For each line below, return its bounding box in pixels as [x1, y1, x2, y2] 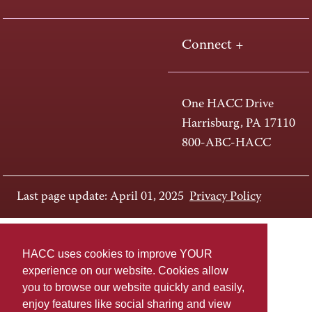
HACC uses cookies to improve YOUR [22, 248, 212, 260]
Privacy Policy [189, 191, 261, 204]
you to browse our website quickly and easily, [22, 281, 244, 294]
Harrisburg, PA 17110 [182, 118, 295, 131]
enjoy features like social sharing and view [22, 298, 231, 311]
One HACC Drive [182, 98, 274, 111]
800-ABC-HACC [182, 137, 271, 150]
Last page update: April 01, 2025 [17, 191, 184, 204]
